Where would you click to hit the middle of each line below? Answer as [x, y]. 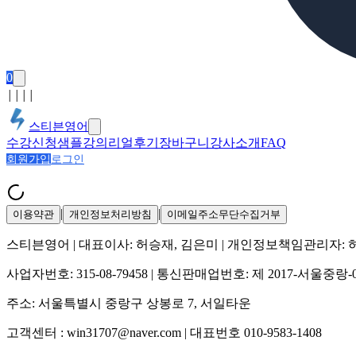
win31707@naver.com [124, 333]
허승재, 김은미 [177, 244]
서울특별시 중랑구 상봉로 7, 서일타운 [145, 303]
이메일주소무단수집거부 [224, 214]
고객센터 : [37, 333]
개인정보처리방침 [110, 214]
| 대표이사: [103, 244]
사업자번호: [41, 274]
